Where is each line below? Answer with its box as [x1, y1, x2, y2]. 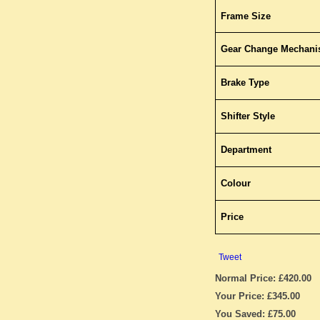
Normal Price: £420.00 [214, 273, 311, 284]
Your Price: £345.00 [214, 291, 300, 301]
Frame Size [220, 11, 271, 21]
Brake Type [220, 77, 269, 88]
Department [220, 144, 271, 155]
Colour [220, 178, 251, 189]
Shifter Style [220, 111, 275, 121]
